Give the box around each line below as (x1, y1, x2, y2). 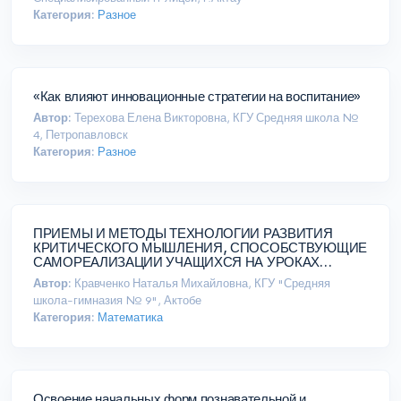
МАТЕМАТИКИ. (33, 268, 126, 286)
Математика (98, 310, 163, 326)
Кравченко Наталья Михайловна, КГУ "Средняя (72, 276, 330, 292)
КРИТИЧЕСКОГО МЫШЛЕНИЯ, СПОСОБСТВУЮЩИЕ (33, 239, 367, 257)
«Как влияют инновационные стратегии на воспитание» (286, 88, 361, 106)
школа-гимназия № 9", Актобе (33, 293, 201, 309)
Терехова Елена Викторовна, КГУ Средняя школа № (72, 110, 359, 126)
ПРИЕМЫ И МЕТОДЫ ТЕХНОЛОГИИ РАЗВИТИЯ (33, 225, 333, 243)
